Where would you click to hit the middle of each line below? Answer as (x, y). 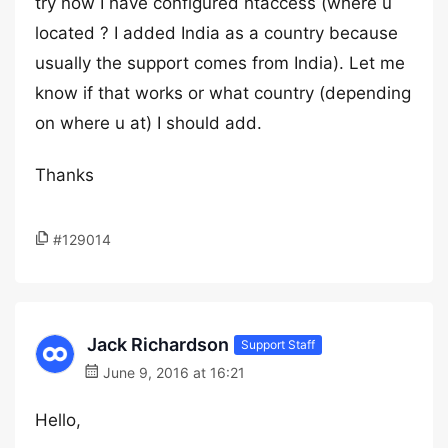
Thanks (64, 175)
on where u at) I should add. (148, 123)
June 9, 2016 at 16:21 (172, 372)
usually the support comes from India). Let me (220, 63)
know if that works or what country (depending (223, 93)
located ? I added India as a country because (216, 33)
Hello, (58, 420)
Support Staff (278, 344)
